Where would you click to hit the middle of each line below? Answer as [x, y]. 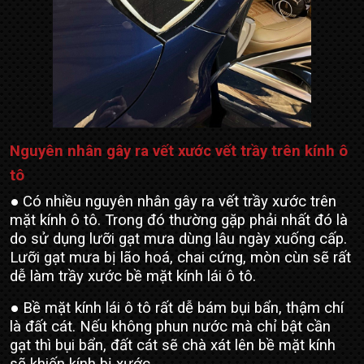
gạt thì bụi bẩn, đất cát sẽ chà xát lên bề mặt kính [173, 346]
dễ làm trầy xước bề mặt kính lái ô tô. [133, 277]
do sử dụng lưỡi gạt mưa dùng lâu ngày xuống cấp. [178, 239]
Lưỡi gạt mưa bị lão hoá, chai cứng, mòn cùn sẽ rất [180, 258]
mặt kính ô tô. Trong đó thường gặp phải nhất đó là [179, 221]
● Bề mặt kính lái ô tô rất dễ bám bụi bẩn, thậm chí [177, 308]
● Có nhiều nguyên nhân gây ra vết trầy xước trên [173, 202]
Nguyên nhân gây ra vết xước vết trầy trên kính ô [179, 152]
